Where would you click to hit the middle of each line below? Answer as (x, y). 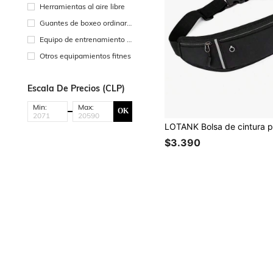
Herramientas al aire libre (82, 6)
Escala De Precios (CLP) (76, 88)
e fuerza (53, 50)
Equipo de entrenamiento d (85, 39)
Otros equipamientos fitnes (85, 55)
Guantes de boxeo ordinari (84, 23)
